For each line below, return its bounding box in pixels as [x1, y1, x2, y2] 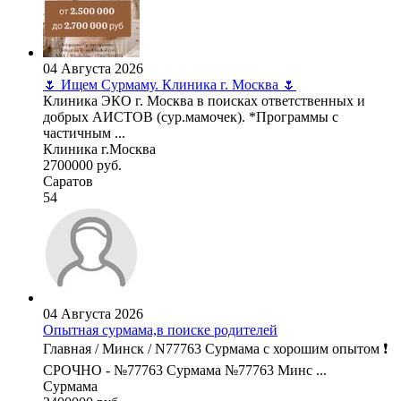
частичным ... [43, 125, 125, 141]
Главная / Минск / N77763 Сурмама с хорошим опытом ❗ [43, 341, 388, 357]
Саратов [43, 174, 93, 190]
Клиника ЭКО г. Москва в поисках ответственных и [43, 93, 365, 109]
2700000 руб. [43, 158, 122, 174]
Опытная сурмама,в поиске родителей [43, 322, 277, 338]
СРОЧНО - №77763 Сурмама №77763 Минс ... [43, 363, 327, 379]
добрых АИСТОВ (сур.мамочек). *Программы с [43, 109, 338, 125]
